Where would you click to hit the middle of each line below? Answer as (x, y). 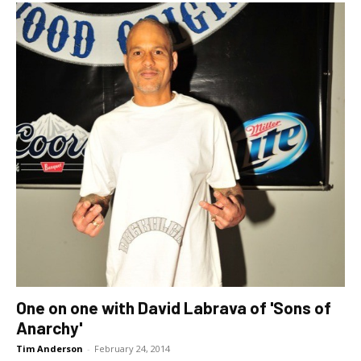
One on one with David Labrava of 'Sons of (174, 307)
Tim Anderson (50, 348)
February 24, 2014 (132, 348)
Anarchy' (49, 327)
